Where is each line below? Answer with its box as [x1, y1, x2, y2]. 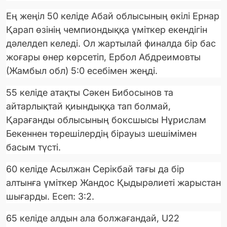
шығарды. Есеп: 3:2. [6, 191, 94, 202]
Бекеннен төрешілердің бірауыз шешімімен [6, 128, 197, 139]
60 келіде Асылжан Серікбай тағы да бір [6, 164, 184, 175]
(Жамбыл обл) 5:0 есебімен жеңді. [6, 65, 158, 77]
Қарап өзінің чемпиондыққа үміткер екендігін [6, 24, 207, 35]
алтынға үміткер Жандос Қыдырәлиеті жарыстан [6, 177, 221, 188]
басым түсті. [6, 142, 61, 153]
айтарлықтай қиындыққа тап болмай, [6, 101, 171, 112]
